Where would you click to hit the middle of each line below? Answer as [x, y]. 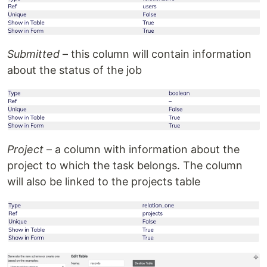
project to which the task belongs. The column [125, 166]
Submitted [33, 54]
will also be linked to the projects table [104, 182]
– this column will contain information [156, 54]
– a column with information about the [142, 150]
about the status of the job [74, 70]
